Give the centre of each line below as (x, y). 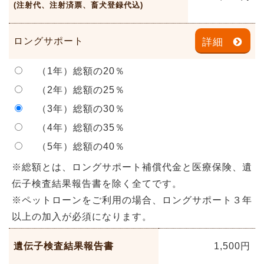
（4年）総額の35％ (76, 127)
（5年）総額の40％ (76, 146)
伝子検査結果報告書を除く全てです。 (97, 183)
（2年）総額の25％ (76, 90)
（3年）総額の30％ (76, 108)
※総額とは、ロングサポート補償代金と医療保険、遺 (132, 167)
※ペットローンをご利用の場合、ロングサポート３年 (132, 200)
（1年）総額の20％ (76, 71)
